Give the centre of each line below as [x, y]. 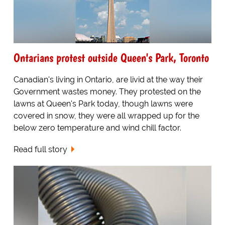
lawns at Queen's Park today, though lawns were [103, 104]
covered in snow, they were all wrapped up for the [106, 116]
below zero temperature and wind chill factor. [97, 128]
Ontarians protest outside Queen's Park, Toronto [111, 58]
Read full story [40, 149]
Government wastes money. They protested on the [107, 92]
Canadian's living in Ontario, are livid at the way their [108, 80]
